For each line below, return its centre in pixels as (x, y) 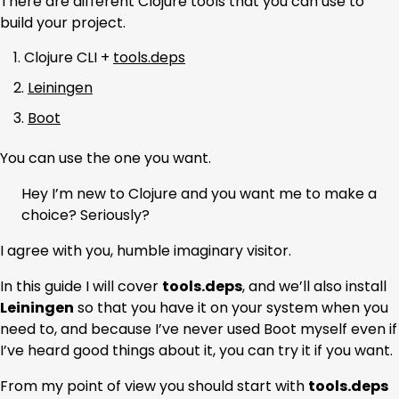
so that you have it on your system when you (231, 307)
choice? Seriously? (85, 215)
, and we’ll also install (314, 286)
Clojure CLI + (69, 57)
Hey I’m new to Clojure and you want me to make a (199, 193)
